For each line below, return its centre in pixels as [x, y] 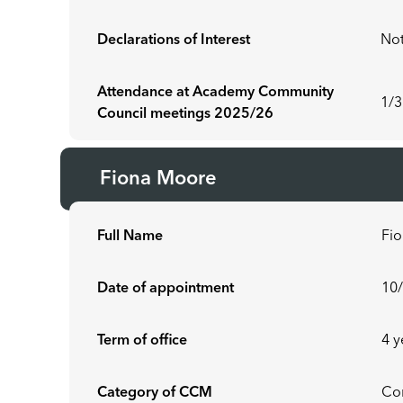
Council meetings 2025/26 [186, 114]
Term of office [143, 341]
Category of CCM [155, 393]
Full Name [130, 237]
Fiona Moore [159, 179]
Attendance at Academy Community [216, 93]
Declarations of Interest [174, 40]
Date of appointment [166, 289]
